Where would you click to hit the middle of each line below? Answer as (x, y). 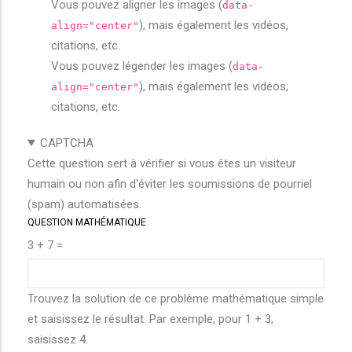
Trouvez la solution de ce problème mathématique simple (176, 299)
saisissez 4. (58, 339)
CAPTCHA (66, 143)
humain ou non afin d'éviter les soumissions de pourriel (170, 184)
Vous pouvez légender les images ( (142, 66)
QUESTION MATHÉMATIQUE (87, 222)
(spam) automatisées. (84, 204)
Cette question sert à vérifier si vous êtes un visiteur (162, 163)
